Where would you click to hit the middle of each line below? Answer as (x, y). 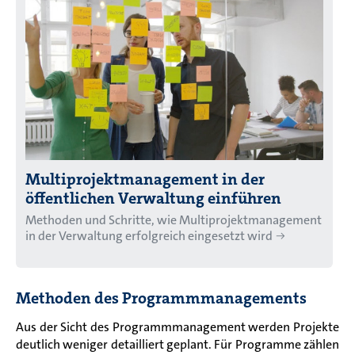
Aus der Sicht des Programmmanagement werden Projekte (177, 327)
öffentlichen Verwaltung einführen (153, 198)
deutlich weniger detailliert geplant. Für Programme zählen (177, 345)
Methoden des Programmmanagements (161, 298)
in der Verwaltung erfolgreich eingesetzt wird (149, 236)
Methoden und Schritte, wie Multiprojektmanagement (174, 220)
